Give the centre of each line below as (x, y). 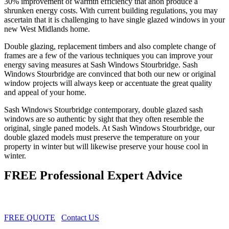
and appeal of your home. (45, 93)
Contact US (80, 218)
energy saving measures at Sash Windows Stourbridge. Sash (101, 65)
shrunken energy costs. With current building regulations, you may (111, 11)
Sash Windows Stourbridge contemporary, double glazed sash (104, 110)
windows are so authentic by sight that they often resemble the (104, 119)
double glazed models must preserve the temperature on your (102, 138)
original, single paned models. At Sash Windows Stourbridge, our (109, 128)
